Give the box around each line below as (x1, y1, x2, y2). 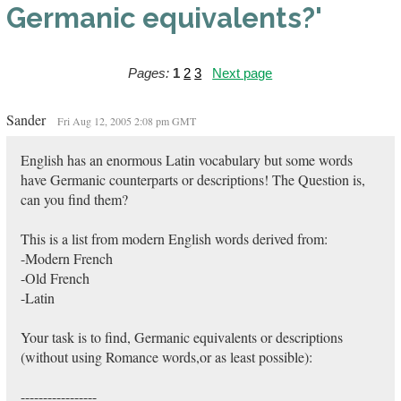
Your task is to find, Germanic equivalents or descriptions (20, 328, 343, 346)
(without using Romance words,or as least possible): (20, 347, 312, 366)
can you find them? (20, 190, 128, 209)
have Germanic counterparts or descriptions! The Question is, (20, 170, 365, 189)
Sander (5, 110, 49, 129)
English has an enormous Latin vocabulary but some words (20, 150, 353, 169)
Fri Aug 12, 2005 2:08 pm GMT (56, 114, 196, 128)
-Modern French (20, 249, 113, 268)
